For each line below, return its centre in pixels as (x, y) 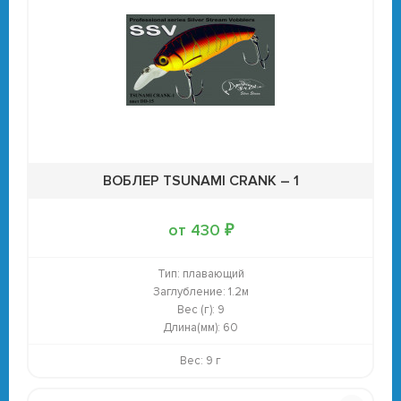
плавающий (212, 274)
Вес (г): (196, 310)
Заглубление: (189, 292)
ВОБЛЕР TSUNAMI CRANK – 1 (200, 181)
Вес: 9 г (200, 361)
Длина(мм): (192, 328)
